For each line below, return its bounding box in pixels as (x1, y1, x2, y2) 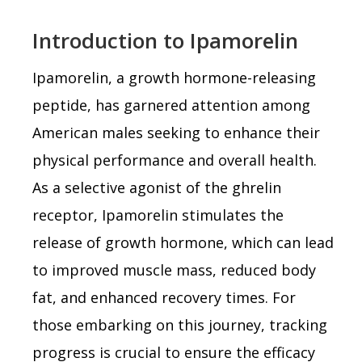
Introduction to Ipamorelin (32, 25, 298, 55)
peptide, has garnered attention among (32, 95, 310, 115)
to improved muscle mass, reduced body (32, 259, 316, 280)
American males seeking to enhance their (32, 122, 320, 142)
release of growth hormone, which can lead (32, 232, 334, 252)
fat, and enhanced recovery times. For (32, 287, 296, 307)
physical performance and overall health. (32, 149, 317, 170)
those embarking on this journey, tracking (32, 314, 327, 335)
